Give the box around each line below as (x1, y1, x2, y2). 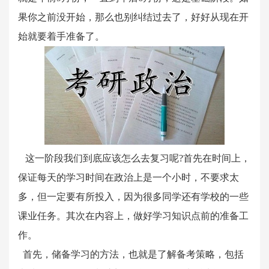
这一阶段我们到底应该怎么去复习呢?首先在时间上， (18, 153, 250, 163)
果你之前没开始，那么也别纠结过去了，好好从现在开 (18, 12, 249, 22)
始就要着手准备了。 (18, 31, 104, 41)
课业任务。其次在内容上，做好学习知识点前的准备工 (18, 211, 249, 221)
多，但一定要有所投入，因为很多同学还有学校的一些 (18, 192, 249, 202)
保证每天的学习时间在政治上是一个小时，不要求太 (18, 172, 239, 183)
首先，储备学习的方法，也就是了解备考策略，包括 (18, 249, 244, 259)
